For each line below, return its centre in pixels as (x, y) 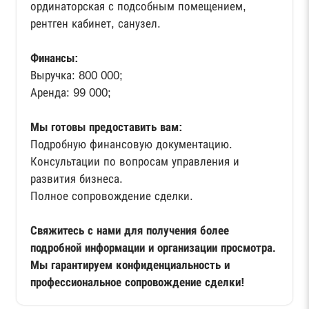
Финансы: (54, 58)
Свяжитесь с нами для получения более (130, 231)
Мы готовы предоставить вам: (107, 127)
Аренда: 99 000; (71, 93)
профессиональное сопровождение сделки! (138, 282)
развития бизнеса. (77, 179)
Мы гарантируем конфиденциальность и (130, 265)
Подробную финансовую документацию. (131, 144)
